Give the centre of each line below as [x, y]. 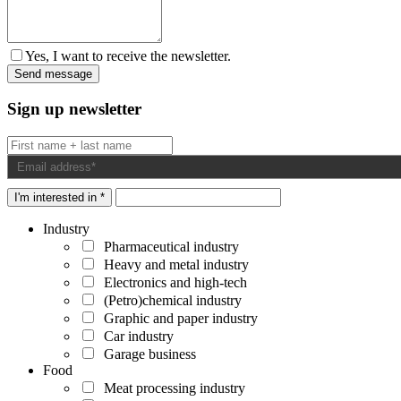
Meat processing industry [171, 388]
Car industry [135, 337]
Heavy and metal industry [173, 265]
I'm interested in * [60, 198]
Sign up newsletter [74, 109]
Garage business [146, 354]
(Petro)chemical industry [169, 301]
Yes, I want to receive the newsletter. [128, 55]
